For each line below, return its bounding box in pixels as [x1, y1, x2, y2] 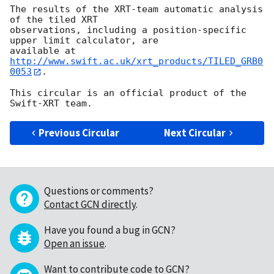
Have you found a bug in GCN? [44, 223, 176, 237]
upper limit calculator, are [10, 35, 158, 46]
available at [10, 45, 81, 57]
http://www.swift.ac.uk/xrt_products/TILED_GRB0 [10, 56, 263, 67]
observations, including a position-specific [10, 24, 246, 36]
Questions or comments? [44, 183, 154, 198]
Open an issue [44, 236, 105, 250]
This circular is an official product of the [10, 87, 246, 98]
